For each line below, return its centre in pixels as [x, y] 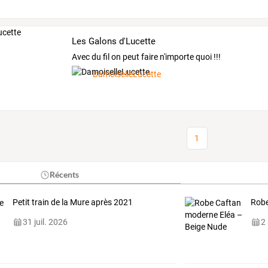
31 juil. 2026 [45, 222]
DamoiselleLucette [127, 74]
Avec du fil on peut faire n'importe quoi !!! [147, 57]
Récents [65, 175]
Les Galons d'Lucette [114, 41]
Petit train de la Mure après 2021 [72, 202]
